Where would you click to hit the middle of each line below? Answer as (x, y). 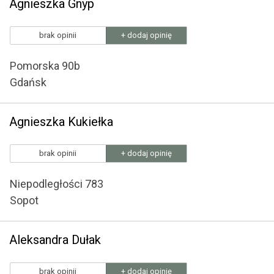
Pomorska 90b (45, 66)
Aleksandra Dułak (55, 240)
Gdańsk (28, 82)
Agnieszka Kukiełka (61, 122)
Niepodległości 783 (57, 184)
